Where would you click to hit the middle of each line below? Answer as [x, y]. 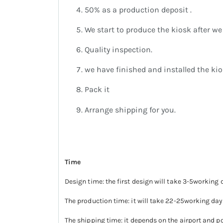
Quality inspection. [118, 50]
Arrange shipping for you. [130, 110]
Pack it [97, 90]
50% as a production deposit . [138, 9]
